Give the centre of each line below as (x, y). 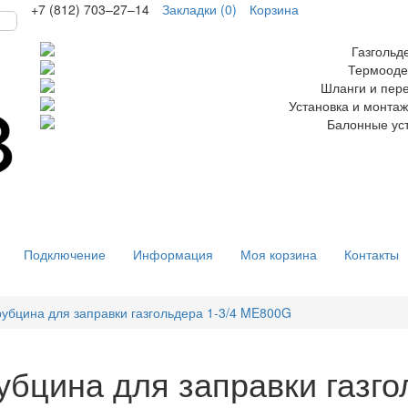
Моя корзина (279, 254)
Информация (173, 254)
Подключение (65, 254)
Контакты (372, 254)
